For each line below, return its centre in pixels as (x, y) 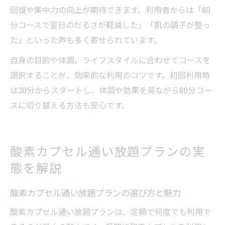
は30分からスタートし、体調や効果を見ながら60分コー (111, 90)
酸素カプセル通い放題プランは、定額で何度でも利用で (110, 212)
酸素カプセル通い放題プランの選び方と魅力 (95, 193)
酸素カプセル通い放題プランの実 (108, 151)
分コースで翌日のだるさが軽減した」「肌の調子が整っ (110, 25)
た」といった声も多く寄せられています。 (86, 40)
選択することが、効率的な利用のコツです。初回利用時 (110, 75)
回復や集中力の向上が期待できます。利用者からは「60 (110, 10)
